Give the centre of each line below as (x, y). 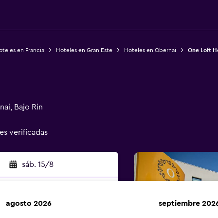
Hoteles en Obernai (150, 50)
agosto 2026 (29, 203)
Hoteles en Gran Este (84, 50)
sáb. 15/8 (37, 164)
